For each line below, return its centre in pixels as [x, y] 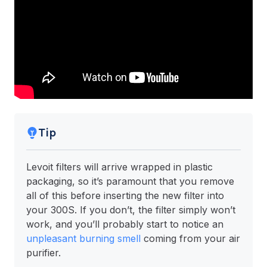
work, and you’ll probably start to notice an [125, 224]
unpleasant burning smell [83, 239]
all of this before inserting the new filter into [125, 196]
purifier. [44, 253]
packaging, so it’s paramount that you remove [130, 181]
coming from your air [190, 239]
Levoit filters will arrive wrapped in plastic [119, 167]
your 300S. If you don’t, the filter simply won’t [131, 210]
